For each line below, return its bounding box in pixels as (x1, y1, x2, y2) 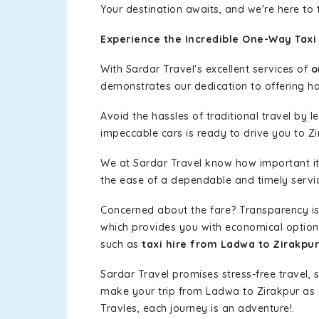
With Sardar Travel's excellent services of (100, 63, 311, 75)
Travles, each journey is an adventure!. (100, 302, 295, 315)
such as (100, 238, 142, 251)
